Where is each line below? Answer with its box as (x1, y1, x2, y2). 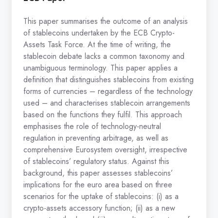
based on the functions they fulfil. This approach (23, 109, 182, 121)
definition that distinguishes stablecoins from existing (23, 74, 194, 86)
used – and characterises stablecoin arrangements (23, 97, 190, 109)
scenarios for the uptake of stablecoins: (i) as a (23, 191, 179, 202)
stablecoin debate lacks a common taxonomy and (23, 51, 184, 62)
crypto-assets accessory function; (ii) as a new (23, 202, 175, 214)
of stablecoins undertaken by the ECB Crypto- (23, 27, 175, 39)
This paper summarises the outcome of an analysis (23, 16, 188, 27)
